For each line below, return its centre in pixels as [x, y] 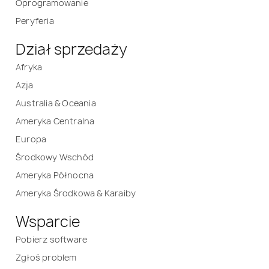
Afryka [29, 67]
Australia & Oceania [56, 103]
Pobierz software [52, 239]
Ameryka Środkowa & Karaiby [76, 193]
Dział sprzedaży [71, 49]
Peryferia [35, 20]
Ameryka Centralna [55, 121]
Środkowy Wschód [55, 157]
